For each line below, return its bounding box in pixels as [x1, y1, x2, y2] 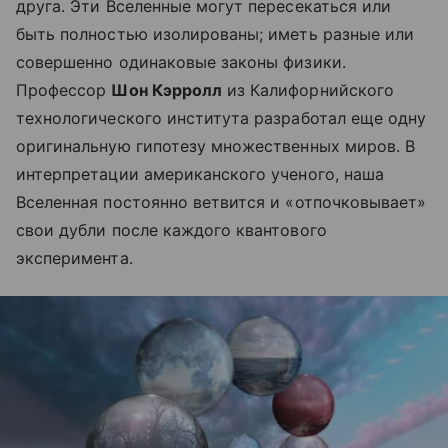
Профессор [16, 80, 112, 100]
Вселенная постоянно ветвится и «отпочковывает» [16, 192, 427, 212]
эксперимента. [16, 248, 133, 268]
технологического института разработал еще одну [16, 108, 427, 128]
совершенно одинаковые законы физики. [16, 52, 346, 72]
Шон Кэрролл [111, 80, 223, 100]
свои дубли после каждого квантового [16, 220, 327, 240]
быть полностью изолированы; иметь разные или [16, 24, 415, 44]
